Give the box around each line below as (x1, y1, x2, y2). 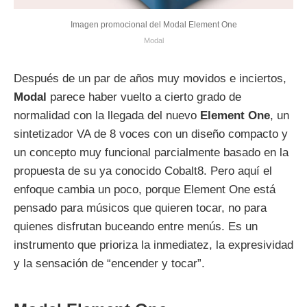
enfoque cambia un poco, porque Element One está (14, 182, 275, 196)
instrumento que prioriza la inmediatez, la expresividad (14, 238, 293, 251)
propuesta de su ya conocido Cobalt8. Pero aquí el (14, 164, 272, 177)
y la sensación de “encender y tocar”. (14, 256, 205, 270)
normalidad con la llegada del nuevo (14, 108, 200, 122)
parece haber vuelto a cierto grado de (47, 90, 241, 103)
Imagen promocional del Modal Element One (70, 19, 237, 29)
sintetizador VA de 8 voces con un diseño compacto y (14, 127, 288, 140)
